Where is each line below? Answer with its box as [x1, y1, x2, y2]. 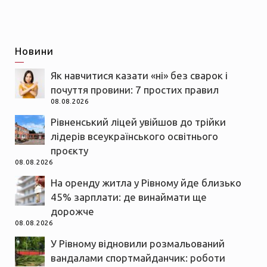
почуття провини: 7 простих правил [51, 84, 219, 96]
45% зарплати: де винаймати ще [51, 191, 207, 203]
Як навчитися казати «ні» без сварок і [51, 70, 228, 82]
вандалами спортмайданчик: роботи [51, 252, 225, 264]
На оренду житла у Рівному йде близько [51, 177, 241, 189]
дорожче [51, 206, 94, 218]
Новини [15, 45, 54, 57]
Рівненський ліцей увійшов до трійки [51, 116, 226, 128]
